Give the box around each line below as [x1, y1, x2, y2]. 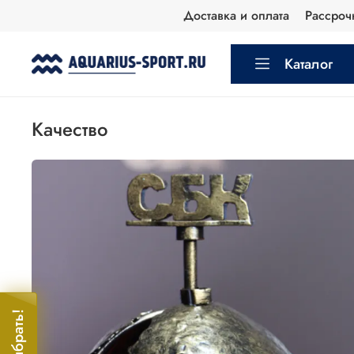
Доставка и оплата [183, 6, 289, 24]
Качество [43, 115, 108, 143]
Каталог [284, 54, 333, 74]
